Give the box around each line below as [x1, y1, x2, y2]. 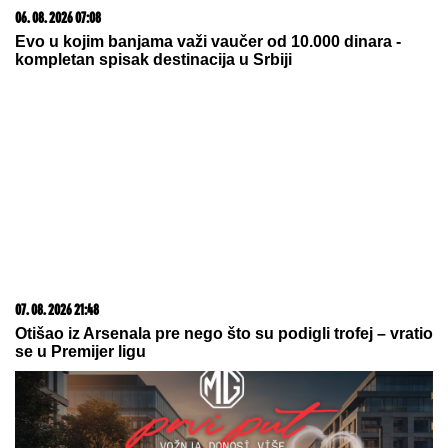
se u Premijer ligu [15, 343, 146, 361]
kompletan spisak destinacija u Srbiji [15, 51, 292, 69]
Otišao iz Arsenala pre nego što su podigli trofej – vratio [15, 325, 433, 343]
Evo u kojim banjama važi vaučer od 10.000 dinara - [15, 33, 401, 51]
